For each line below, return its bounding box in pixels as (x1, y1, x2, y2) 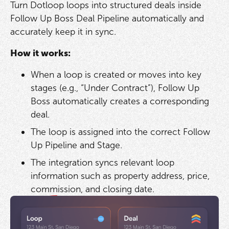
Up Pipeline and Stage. (30, 139, 122, 151)
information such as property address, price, (30, 170, 210, 181)
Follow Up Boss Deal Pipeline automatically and (10, 13, 204, 25)
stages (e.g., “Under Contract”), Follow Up (30, 82, 199, 94)
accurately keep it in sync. (10, 26, 116, 38)
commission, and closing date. (30, 183, 157, 195)
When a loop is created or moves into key (30, 68, 201, 80)
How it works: (10, 48, 71, 59)
